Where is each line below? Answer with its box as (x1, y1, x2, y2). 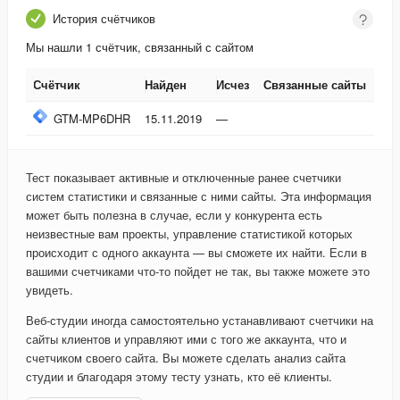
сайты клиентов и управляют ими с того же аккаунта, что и (26, 330, 346, 348)
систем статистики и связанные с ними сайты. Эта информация (26, 187, 371, 205)
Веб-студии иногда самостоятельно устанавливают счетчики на (26, 312, 373, 329)
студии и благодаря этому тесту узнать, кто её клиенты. (26, 368, 332, 386)
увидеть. (26, 281, 73, 299)
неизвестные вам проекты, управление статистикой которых (26, 225, 353, 243)
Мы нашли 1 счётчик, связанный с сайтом (26, 38, 254, 56)
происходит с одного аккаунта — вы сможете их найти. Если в (26, 244, 367, 262)
